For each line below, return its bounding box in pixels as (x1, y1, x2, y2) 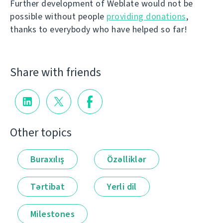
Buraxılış (30, 153, 65, 165)
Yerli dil (107, 180, 137, 193)
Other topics (10, 124, 72, 140)
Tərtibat (30, 180, 65, 193)
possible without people (10, 10, 107, 22)
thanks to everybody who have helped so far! (10, 23, 188, 35)
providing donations (107, 10, 186, 22)
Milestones (30, 208, 75, 220)
